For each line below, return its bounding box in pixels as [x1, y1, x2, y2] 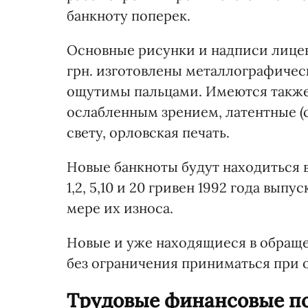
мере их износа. [67, 199, 173, 217]
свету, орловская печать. [67, 124, 230, 141]
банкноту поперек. [67, 7, 190, 24]
